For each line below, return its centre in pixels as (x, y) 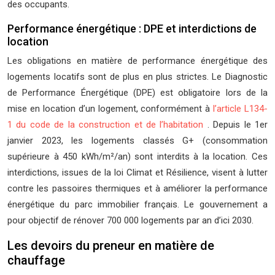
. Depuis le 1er (237, 125)
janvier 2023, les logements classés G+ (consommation (137, 141)
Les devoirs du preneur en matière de (111, 246)
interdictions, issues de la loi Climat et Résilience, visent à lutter (137, 172)
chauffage (36, 260)
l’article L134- (240, 109)
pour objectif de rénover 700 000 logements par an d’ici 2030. (130, 220)
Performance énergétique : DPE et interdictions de (132, 29)
